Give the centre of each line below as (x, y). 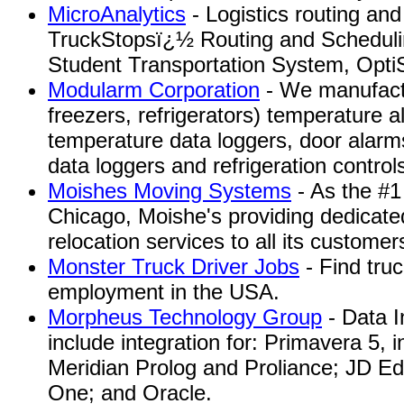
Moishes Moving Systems (170, 191)
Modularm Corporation (154, 90)
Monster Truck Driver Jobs (174, 266)
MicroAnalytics (117, 14)
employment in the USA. (164, 292)
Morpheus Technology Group (185, 317)
